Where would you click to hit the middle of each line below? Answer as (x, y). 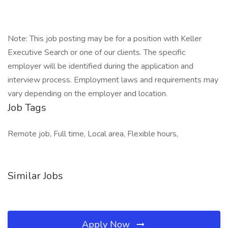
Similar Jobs (35, 176)
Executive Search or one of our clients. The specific (96, 52)
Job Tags (27, 108)
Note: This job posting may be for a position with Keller (105, 39)
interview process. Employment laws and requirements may (113, 80)
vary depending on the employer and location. (89, 94)
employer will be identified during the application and (101, 66)
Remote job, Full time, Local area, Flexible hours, (93, 134)
